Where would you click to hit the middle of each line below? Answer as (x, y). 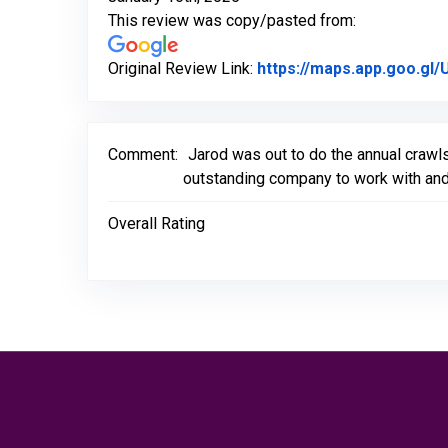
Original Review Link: (182, 68)
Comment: (143, 154)
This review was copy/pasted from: (232, 20)
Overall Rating (156, 223)
